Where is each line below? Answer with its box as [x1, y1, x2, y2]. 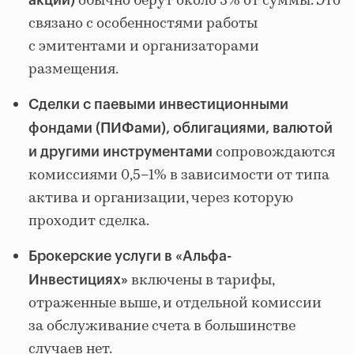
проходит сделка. [28, 211, 149, 232]
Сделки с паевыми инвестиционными [28, 97, 288, 112]
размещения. [28, 59, 119, 81]
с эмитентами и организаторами [28, 36, 259, 58]
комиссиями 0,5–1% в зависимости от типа [28, 165, 330, 186]
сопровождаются [213, 142, 335, 164]
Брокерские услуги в [28, 249, 175, 264]
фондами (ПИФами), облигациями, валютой [28, 121, 333, 136]
